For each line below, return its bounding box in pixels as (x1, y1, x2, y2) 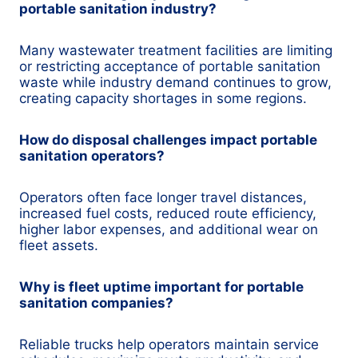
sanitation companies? (19, 295, 173, 312)
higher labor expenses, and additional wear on (19, 221, 318, 238)
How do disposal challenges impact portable (19, 132, 317, 149)
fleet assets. (19, 237, 98, 254)
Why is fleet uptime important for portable (19, 279, 304, 296)
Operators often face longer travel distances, (19, 189, 307, 206)
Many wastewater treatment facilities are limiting (19, 42, 332, 59)
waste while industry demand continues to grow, (19, 74, 332, 91)
